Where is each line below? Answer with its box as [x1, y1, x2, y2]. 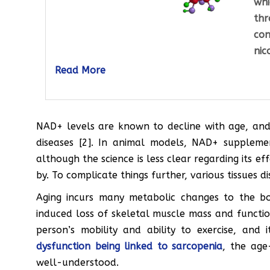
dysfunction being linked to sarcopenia [36, 240, 223, 252]
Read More [55, 64, 105, 76]
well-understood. [36, 256, 119, 268]
